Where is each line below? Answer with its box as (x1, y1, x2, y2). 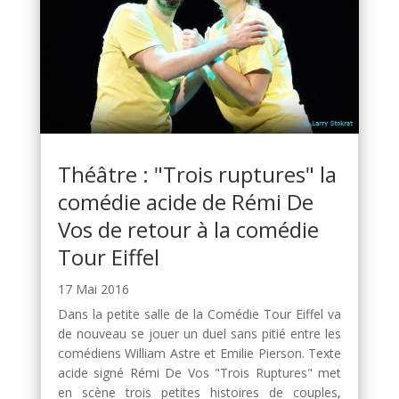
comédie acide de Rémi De (57, 187, 313, 217)
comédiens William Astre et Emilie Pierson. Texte (57, 345, 342, 362)
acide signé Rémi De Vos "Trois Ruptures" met (57, 364, 342, 382)
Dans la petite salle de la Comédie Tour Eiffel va (57, 305, 342, 323)
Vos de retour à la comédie (57, 215, 319, 245)
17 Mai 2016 (57, 281, 129, 298)
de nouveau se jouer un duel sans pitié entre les (57, 325, 342, 343)
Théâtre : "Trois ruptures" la (57, 159, 337, 190)
